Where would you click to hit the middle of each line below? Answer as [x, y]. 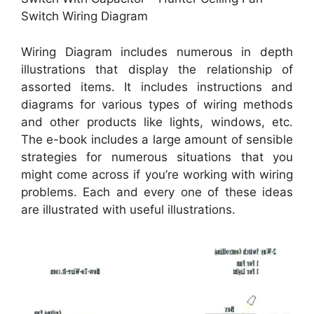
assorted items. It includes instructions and [157, 87]
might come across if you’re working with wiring [157, 174]
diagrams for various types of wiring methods [157, 104]
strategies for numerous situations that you [157, 157]
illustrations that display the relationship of [157, 69]
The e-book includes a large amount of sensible [157, 139]
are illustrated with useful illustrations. [128, 209]
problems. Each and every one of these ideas [157, 192]
